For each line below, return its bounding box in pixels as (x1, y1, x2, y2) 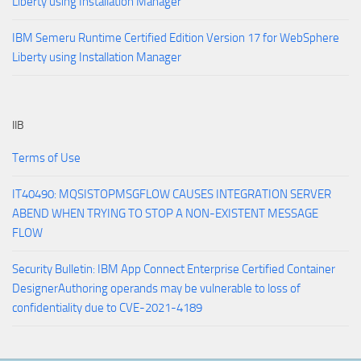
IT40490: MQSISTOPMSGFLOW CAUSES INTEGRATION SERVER (12, 186, 331, 201)
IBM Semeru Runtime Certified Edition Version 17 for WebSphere (12, 30, 339, 45)
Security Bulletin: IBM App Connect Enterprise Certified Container (12, 261, 335, 276)
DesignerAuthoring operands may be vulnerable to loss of (12, 280, 301, 296)
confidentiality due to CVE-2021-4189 (12, 300, 202, 315)
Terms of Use (12, 150, 81, 165)
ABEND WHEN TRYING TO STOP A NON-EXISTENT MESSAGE (12, 205, 318, 221)
